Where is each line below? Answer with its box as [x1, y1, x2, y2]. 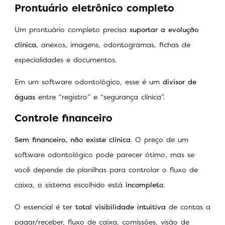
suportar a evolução [130, 24, 198, 34]
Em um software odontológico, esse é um [15, 77, 163, 87]
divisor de [163, 77, 196, 87]
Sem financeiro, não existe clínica [15, 134, 131, 144]
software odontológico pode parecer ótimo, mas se [15, 149, 194, 159]
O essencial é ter [15, 202, 75, 212]
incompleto [126, 179, 163, 189]
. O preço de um [131, 134, 188, 144]
